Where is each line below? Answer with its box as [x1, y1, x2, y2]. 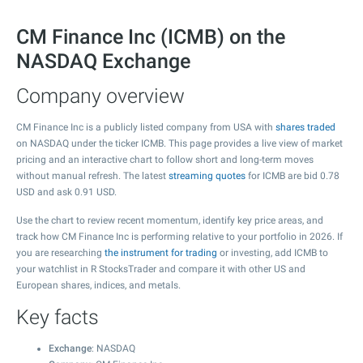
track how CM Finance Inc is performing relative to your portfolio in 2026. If [16, 231, 343, 242]
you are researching [16, 247, 105, 258]
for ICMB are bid [246, 170, 320, 181]
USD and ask [16, 186, 75, 198]
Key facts [16, 305, 99, 329]
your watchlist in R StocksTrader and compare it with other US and [16, 263, 305, 275]
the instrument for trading [105, 247, 217, 258]
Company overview [16, 84, 185, 108]
